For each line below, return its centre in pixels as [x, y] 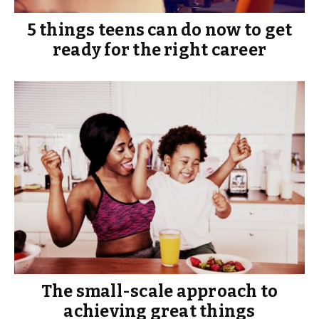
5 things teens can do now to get [159, 30]
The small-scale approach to [159, 292]
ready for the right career [159, 49]
